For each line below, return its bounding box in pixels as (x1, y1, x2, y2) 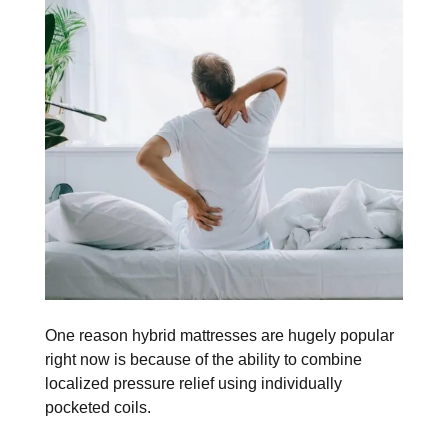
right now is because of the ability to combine (45, 351, 362, 369)
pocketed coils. (45, 399, 151, 417)
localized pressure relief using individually (45, 375, 342, 393)
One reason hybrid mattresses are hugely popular (45, 327, 394, 345)
